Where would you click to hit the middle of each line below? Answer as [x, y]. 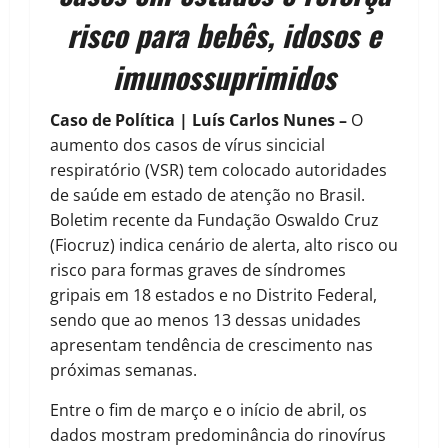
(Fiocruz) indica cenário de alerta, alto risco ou [224, 245]
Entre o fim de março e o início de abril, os [208, 410]
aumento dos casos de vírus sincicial [187, 145]
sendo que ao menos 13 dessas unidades [205, 320]
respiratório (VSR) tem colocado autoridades [218, 170]
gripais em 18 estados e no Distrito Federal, [213, 295]
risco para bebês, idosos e [224, 35]
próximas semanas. [123, 370]
